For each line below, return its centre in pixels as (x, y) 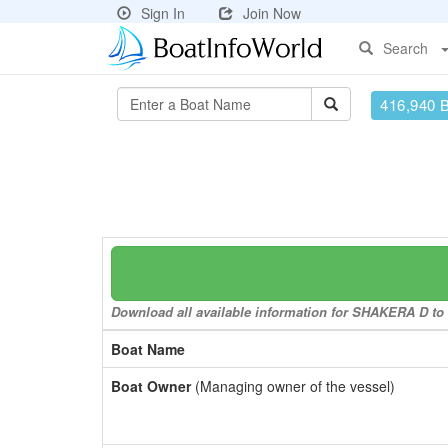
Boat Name (148, 349)
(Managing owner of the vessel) (293, 386)
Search (405, 48)
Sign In (163, 13)
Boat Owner (151, 386)
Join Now (272, 13)
